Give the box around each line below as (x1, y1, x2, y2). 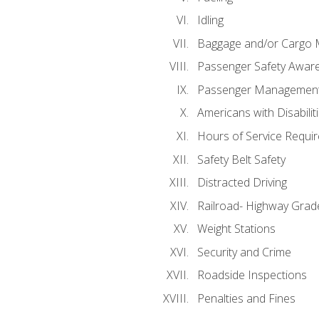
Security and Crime (197, 244, 291, 260)
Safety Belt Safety (197, 151, 286, 167)
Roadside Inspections (197, 267, 307, 283)
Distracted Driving (197, 174, 287, 191)
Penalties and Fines (197, 290, 296, 306)
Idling (197, 12, 224, 28)
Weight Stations (197, 221, 276, 237)
